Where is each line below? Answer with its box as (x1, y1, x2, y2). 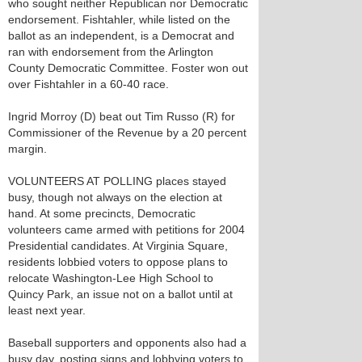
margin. (8, 142, 47, 155)
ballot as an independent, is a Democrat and (8, 29, 234, 42)
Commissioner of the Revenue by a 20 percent (8, 126, 246, 139)
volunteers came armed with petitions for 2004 (8, 223, 245, 236)
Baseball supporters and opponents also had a (8, 336, 246, 349)
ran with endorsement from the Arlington (8, 45, 213, 58)
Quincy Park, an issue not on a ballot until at (8, 288, 233, 301)
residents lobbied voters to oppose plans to (8, 255, 228, 268)
